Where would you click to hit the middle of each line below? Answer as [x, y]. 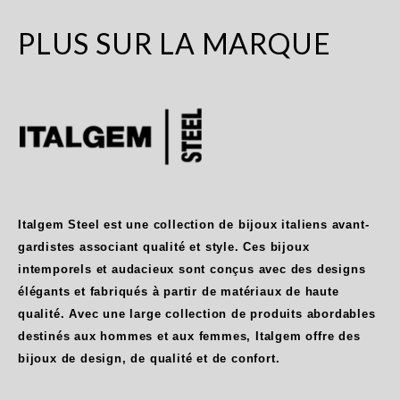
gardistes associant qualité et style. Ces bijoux [164, 246]
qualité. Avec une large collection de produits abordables [197, 313]
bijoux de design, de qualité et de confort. [149, 358]
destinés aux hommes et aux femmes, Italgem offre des [189, 336]
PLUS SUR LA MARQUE [175, 43]
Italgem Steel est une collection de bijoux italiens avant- [194, 224]
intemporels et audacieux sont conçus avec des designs [192, 269]
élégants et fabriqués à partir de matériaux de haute [179, 291]
